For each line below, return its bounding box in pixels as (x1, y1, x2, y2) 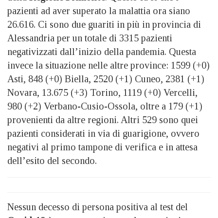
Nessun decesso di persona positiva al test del (7, 201, 188, 213)
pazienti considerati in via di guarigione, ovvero (7, 128, 200, 139)
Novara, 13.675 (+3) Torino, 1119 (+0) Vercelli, (7, 87, 198, 98)
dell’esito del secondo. (7, 155, 97, 166)
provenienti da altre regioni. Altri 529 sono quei (7, 114, 198, 126)
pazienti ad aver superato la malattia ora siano (7, 5, 190, 17)
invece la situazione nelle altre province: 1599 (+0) (7, 60, 210, 71)
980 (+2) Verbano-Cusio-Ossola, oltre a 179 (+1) (7, 101, 202, 112)
